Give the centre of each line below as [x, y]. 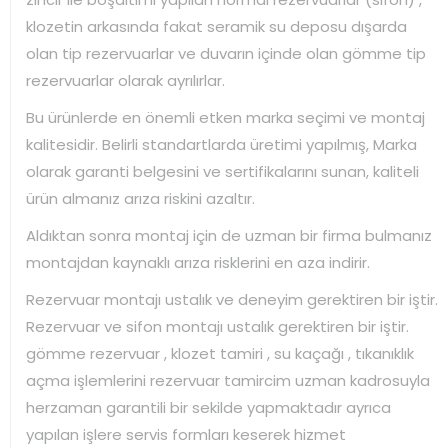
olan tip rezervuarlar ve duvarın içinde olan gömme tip [226, 53]
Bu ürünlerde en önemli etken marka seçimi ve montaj [225, 117]
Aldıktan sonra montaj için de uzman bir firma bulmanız [229, 235]
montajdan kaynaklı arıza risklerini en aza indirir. [198, 262]
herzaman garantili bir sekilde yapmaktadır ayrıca [208, 407]
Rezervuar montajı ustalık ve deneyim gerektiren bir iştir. [232, 299]
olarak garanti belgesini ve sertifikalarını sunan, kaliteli [222, 171]
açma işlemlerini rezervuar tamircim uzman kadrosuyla [228, 380]
